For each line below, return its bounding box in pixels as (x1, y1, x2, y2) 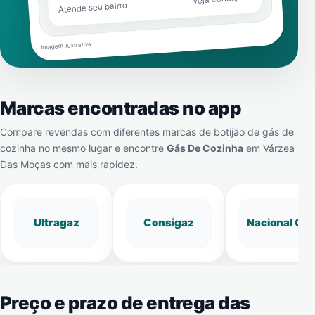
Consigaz (143, 216, 194, 229)
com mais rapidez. (51, 158, 138, 170)
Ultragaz (33, 216, 79, 229)
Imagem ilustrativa (41, 40, 91, 51)
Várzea (263, 142, 295, 154)
